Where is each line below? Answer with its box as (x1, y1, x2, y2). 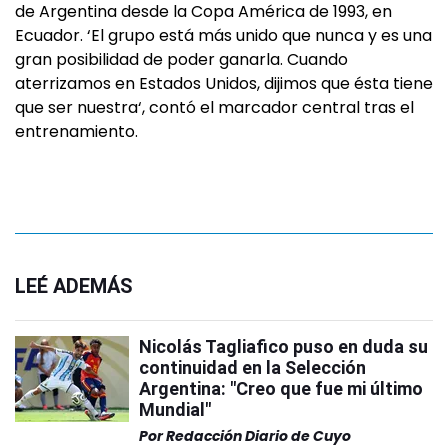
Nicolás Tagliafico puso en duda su (139, 335, 428, 357)
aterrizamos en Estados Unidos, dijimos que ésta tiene (15, 71, 433, 95)
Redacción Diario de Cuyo (166, 425, 351, 446)
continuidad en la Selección (139, 356, 366, 378)
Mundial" (139, 398, 211, 420)
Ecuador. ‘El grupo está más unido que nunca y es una (15, 23, 432, 47)
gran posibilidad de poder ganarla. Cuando (15, 47, 348, 71)
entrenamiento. (15, 119, 138, 143)
